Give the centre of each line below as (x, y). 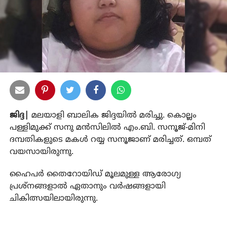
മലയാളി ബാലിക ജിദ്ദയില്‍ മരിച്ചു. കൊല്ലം (114, 115)
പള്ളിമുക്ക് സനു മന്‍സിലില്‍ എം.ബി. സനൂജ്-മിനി (107, 127)
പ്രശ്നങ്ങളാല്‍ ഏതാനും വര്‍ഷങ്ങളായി (87, 186)
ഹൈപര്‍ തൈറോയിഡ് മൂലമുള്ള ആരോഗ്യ (95, 174)
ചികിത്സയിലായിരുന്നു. (53, 198)
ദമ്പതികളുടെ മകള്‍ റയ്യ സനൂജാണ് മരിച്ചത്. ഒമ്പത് (110, 140)
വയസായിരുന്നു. (41, 152)
